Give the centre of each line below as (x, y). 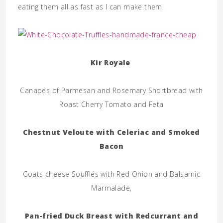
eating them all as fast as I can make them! (91, 7)
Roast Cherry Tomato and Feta (111, 104)
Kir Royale (110, 62)
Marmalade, (111, 188)
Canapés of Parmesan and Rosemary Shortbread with (111, 90)
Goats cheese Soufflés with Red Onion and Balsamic (111, 174)
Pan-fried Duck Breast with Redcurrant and (111, 216)
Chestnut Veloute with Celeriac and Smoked (111, 132)
